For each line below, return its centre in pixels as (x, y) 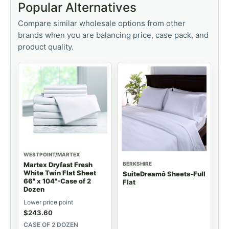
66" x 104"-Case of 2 (57, 181)
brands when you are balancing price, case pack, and (113, 35)
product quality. (46, 47)
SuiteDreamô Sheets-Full (164, 174)
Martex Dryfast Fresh (58, 165)
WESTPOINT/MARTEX (52, 155)
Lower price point (48, 202)
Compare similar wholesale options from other (102, 23)
